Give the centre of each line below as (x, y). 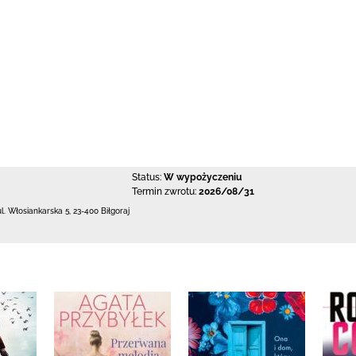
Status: (146, 177)
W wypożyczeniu (202, 177)
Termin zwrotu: (164, 192)
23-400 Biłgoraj (101, 211)
